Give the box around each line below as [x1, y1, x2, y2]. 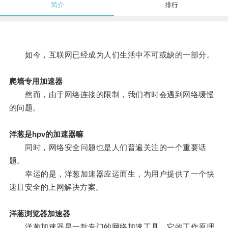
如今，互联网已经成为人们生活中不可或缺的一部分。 [9, 50, 215, 60]
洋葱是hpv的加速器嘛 [9, 130, 83, 139]
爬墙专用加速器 [9, 77, 63, 86]
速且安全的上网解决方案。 [9, 183, 104, 192]
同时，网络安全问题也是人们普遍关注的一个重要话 [9, 143, 207, 152]
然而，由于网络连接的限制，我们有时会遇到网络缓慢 [9, 90, 215, 99]
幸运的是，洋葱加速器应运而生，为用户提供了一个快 [9, 169, 215, 179]
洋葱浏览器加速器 [9, 209, 70, 218]
